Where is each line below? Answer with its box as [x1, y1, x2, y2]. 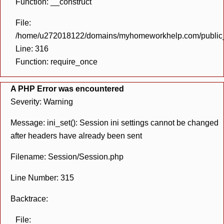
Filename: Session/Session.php [10, 152, 123, 161]
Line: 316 [15, 44, 48, 53]
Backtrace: [10, 194, 48, 203]
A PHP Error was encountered [10, 84, 124, 93]
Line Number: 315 [10, 173, 74, 182]
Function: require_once [15, 57, 97, 66]
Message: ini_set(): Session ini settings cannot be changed [10, 118, 218, 127]
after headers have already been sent [10, 131, 142, 140]
